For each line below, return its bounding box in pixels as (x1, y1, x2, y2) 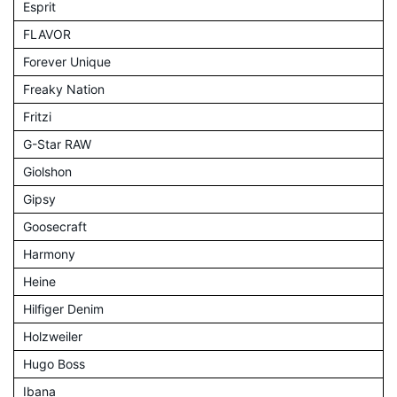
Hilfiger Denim (23, 300, 104, 316)
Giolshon (23, 163, 72, 179)
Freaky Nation (23, 81, 105, 97)
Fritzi (23, 108, 51, 124)
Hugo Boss (23, 355, 85, 371)
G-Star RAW (23, 136, 91, 152)
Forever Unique (23, 53, 111, 69)
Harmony (23, 245, 75, 261)
